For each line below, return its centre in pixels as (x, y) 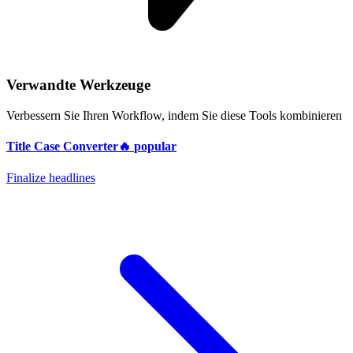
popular (155, 147)
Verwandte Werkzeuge (78, 85)
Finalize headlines (51, 177)
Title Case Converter (62, 147)
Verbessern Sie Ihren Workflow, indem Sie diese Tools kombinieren (174, 116)
